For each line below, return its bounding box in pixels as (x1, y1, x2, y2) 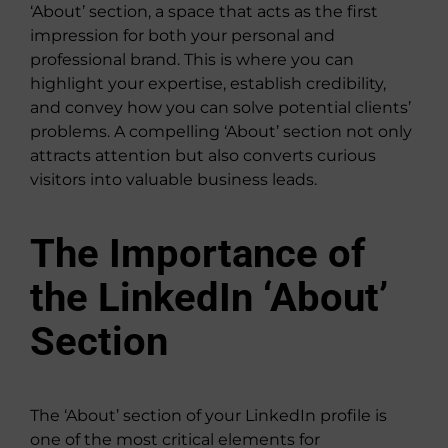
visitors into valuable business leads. (30, 169, 317, 189)
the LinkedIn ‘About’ (30, 273, 388, 321)
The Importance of (30, 229, 365, 277)
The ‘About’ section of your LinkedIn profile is (30, 405, 387, 425)
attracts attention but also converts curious (30, 145, 376, 165)
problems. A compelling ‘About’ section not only (30, 121, 412, 141)
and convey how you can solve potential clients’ (30, 97, 411, 117)
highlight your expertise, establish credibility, (30, 73, 386, 93)
